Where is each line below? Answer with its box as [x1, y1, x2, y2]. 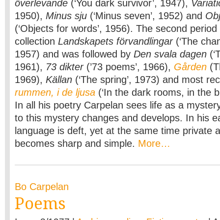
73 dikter [46, 61, 83, 72]
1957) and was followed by [15, 49, 134, 59]
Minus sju [46, 10, 87, 21]
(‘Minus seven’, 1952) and [87, 10, 205, 21]
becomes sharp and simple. [15, 138, 138, 149]
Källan [46, 74, 72, 85]
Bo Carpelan [15, 181, 69, 192]
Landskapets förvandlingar [58, 36, 173, 47]
